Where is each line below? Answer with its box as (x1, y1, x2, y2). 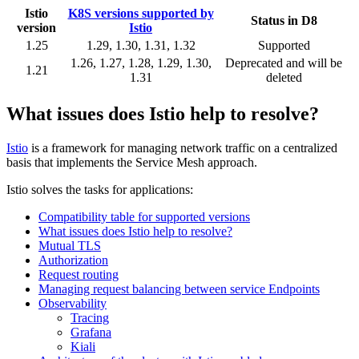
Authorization (38, 252, 108, 267)
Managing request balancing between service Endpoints (38, 281, 320, 296)
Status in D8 (250, 13, 317, 27)
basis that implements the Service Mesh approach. (6, 155, 257, 169)
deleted (265, 70, 302, 84)
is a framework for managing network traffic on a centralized (28, 140, 337, 155)
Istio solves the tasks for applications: (6, 182, 193, 196)
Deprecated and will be (225, 55, 342, 70)
